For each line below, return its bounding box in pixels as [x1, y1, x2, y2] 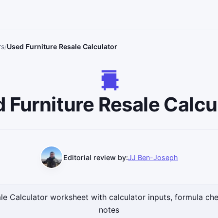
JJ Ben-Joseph [128, 153, 178, 162]
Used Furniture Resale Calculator [7, 42, 117, 51]
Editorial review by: [63, 153, 128, 162]
